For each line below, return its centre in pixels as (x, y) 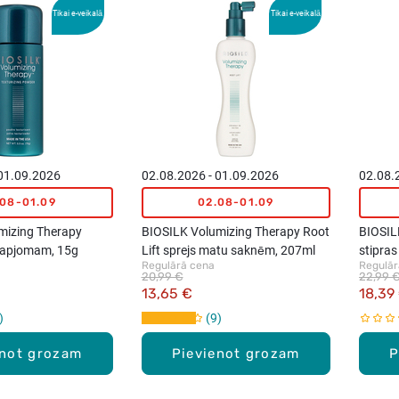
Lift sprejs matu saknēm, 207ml (228, 250)
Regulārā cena (178, 265)
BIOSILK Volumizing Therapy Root (235, 231)
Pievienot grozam (236, 353)
